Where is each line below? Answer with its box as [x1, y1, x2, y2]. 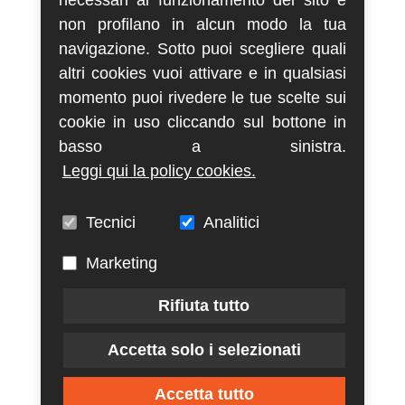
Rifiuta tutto [158, 297, 250, 316]
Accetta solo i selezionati [107, 341, 301, 360]
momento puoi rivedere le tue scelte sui [58, 89, 347, 108]
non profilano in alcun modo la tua [58, 15, 347, 34]
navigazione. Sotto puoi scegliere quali [58, 40, 347, 59]
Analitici [202, 213, 259, 232]
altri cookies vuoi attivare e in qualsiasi [58, 64, 347, 83]
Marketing [85, 254, 157, 273]
